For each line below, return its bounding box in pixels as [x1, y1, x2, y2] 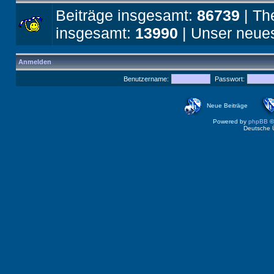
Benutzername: [124, 75, 169, 83]
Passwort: [215, 75, 245, 83]
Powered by [213, 118, 248, 125]
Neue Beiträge [206, 102, 248, 109]
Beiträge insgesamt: [56, 7, 197, 24]
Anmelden [18, 58, 51, 65]
